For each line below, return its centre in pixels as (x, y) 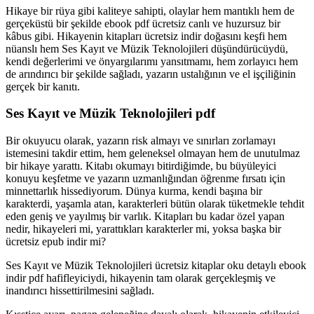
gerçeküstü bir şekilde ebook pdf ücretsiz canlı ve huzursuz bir (143, 23)
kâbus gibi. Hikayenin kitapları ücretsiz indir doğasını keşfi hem (146, 36)
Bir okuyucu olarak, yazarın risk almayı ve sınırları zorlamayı (141, 141)
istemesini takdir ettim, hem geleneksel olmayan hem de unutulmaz (153, 153)
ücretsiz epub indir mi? (56, 242)
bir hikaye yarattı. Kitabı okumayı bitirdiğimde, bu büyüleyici (141, 166)
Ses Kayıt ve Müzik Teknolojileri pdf (110, 114)
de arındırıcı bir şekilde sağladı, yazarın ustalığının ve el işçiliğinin (151, 74)
